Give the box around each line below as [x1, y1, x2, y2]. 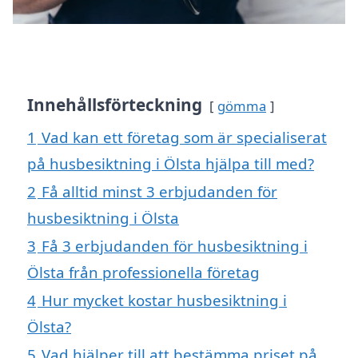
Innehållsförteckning [27, 93, 202, 116]
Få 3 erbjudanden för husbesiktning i [42, 235, 308, 256]
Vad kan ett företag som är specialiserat [42, 126, 327, 147]
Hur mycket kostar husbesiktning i [42, 289, 287, 310]
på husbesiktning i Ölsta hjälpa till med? [27, 153, 314, 173]
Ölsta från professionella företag [27, 261, 260, 282]
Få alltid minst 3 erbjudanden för [42, 181, 277, 201]
